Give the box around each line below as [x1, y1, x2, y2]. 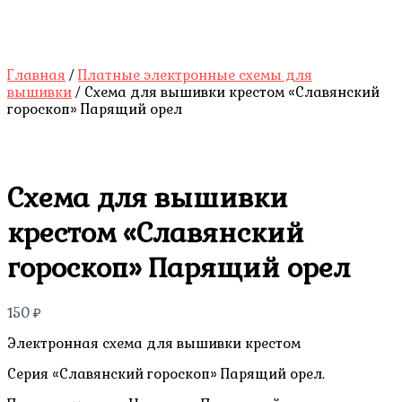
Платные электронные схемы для [78, 66, 312, 83]
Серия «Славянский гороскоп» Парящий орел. [7, 365, 325, 383]
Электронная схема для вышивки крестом [7, 335, 301, 353]
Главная [7, 66, 66, 83]
